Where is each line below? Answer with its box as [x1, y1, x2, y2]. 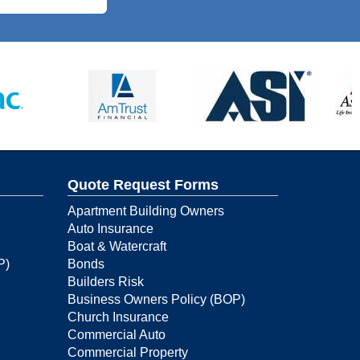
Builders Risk [67, 274, 144, 288]
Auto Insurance [67, 221, 153, 235]
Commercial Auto [67, 327, 166, 342]
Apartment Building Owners [67, 203, 224, 218]
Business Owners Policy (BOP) [67, 292, 245, 306]
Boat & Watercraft [67, 239, 166, 253]
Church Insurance [67, 309, 169, 324]
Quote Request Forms [67, 176, 219, 193]
